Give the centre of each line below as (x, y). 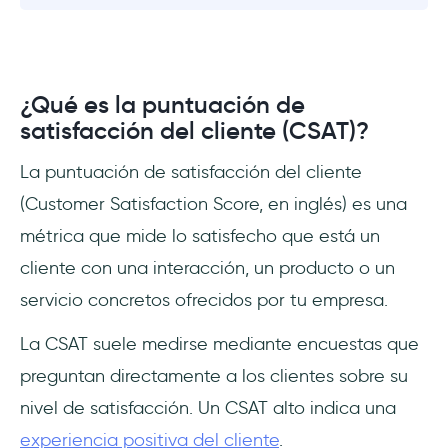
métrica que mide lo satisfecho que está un (200, 235)
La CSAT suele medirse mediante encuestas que (219, 343)
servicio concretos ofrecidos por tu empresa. (206, 299)
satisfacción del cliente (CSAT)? (194, 130)
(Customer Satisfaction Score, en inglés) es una (213, 203)
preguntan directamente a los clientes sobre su (214, 375)
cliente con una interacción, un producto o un (207, 267)
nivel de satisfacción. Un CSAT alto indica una (208, 407)
